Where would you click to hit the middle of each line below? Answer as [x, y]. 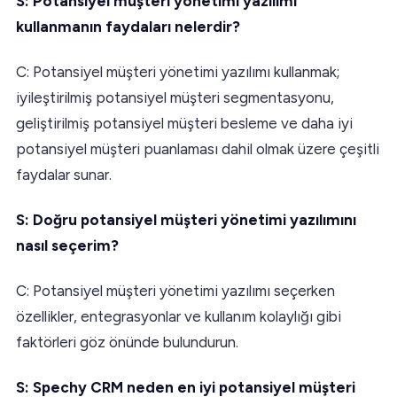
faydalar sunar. [64, 174]
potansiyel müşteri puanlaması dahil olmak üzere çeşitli [198, 148]
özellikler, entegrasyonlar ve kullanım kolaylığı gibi [179, 316]
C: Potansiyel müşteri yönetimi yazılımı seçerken [175, 290]
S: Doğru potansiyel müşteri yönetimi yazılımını [186, 219]
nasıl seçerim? [67, 245]
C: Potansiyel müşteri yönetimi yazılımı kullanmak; [178, 71]
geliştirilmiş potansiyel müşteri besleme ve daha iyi [184, 123]
